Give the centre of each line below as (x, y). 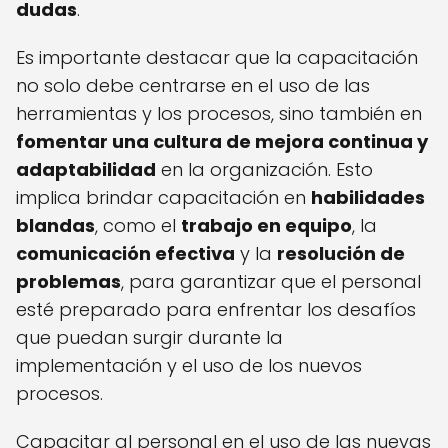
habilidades (368, 198)
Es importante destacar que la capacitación (217, 58)
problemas (68, 282)
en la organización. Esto (264, 170)
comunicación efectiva (125, 254)
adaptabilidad (86, 170)
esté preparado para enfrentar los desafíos (216, 310)
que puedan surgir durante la (149, 338)
